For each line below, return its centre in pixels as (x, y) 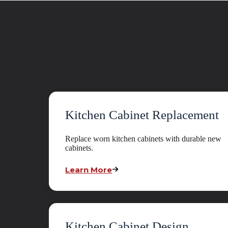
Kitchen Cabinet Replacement (142, 115)
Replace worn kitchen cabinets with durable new (144, 139)
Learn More (89, 170)
